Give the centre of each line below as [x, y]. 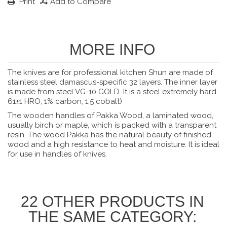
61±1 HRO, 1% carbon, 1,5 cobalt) [65, 101]
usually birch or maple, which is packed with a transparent [112, 125]
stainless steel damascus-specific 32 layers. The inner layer [112, 82]
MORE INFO [112, 49]
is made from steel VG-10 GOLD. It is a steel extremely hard [112, 92]
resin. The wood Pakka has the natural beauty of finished [109, 135]
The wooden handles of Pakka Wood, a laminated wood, [110, 116]
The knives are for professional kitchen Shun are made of [110, 72]
